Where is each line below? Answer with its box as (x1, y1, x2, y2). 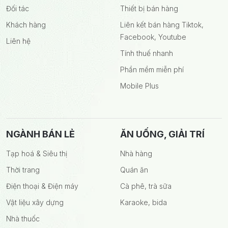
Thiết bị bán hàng (120, 4, 178, 13)
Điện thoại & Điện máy (6, 182, 78, 190)
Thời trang (6, 165, 40, 174)
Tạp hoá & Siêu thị (6, 149, 67, 158)
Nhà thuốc (6, 214, 40, 223)
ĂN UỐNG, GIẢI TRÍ (120, 129, 205, 139)
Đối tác (6, 4, 29, 13)
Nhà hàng (120, 149, 152, 158)
